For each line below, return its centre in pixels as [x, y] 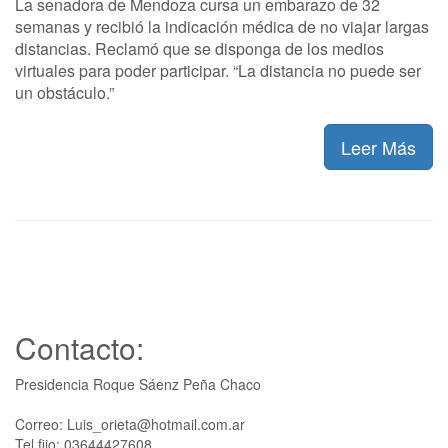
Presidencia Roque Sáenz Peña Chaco [138, 384]
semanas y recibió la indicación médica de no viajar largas [222, 26]
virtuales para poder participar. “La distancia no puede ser [218, 70]
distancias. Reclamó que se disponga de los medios [199, 48]
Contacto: [79, 347]
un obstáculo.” [64, 92]
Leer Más [378, 147]
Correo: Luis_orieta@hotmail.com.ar [130, 424]
